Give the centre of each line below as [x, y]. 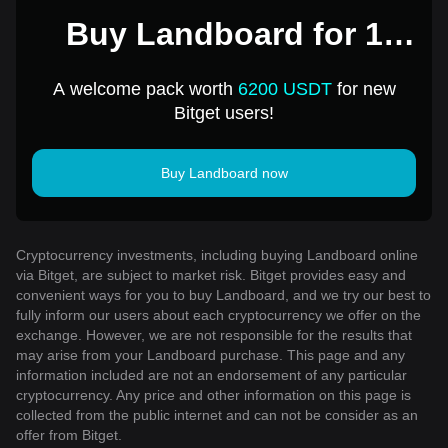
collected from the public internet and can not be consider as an [217, 414]
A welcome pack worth [145, 88]
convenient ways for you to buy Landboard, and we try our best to [223, 294]
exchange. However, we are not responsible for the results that [214, 334]
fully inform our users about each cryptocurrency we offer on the [218, 314]
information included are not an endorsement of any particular [211, 374]
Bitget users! [224, 112]
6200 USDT [284, 88]
